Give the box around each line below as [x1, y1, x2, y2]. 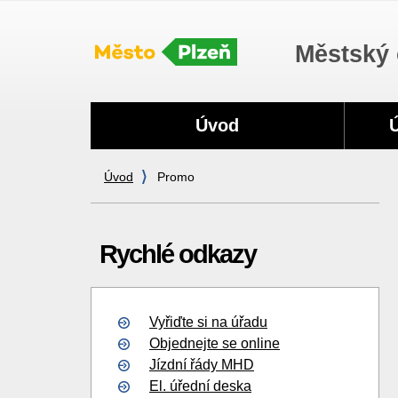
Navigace [90, 102, 188, 131]
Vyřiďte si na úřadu [149, 314, 267, 330]
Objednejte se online [149, 336, 280, 351]
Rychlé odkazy [99, 240, 256, 268]
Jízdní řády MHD [149, 357, 254, 372]
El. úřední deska [149, 378, 251, 394]
